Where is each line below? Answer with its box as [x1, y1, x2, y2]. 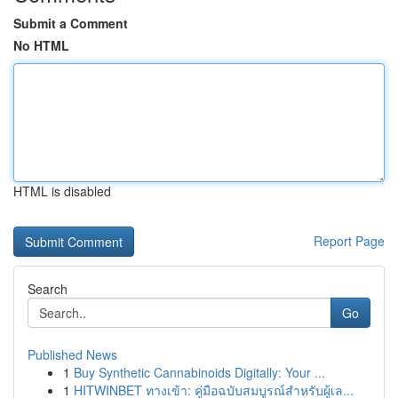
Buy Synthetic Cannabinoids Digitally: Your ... [74, 363, 325, 381]
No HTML [13, 36, 69, 54]
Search [28, 280, 68, 298]
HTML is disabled [13, 182, 111, 200]
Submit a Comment [13, 14, 128, 32]
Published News [28, 346, 117, 363]
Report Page [314, 232, 385, 250]
